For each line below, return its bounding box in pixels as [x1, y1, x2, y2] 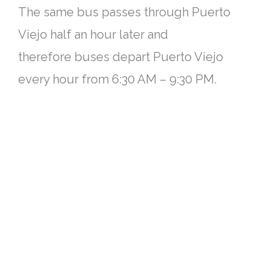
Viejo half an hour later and [18, 27, 168, 42]
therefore [18, 49, 74, 64]
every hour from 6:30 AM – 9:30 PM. [18, 71, 217, 87]
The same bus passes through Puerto [18, 4, 230, 19]
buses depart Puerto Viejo [74, 49, 223, 64]
